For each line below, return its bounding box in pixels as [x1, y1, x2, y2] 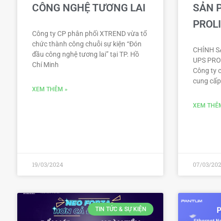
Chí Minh [32, 60, 59, 69]
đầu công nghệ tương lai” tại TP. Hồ [32, 50, 139, 58]
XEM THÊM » [32, 85, 68, 93]
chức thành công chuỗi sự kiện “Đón [32, 39, 142, 48]
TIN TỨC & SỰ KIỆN [95, 205, 147, 213]
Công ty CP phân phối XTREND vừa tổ [32, 29, 147, 37]
